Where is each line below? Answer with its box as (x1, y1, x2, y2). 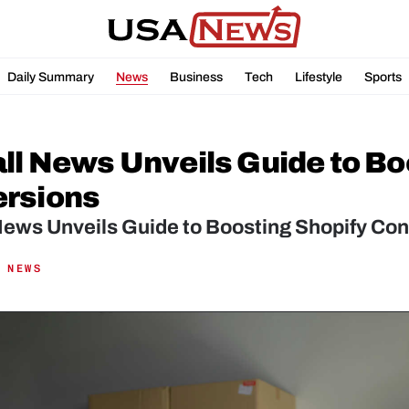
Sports (364, 69, 402, 84)
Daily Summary (7, 69, 94, 84)
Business (170, 69, 223, 84)
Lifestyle (295, 69, 342, 84)
